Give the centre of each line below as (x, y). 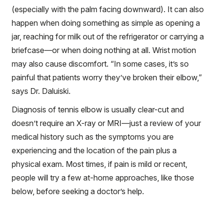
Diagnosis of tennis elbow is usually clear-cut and (98, 109)
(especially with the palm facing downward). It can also (108, 9)
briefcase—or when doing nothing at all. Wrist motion (104, 50)
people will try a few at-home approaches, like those (103, 177)
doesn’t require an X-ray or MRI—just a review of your (106, 123)
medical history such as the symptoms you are (93, 136)
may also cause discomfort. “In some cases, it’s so (100, 64)
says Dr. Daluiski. (41, 91)
